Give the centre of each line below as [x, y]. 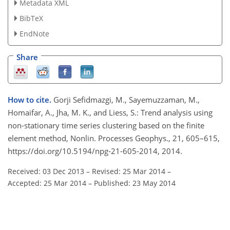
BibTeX [31, 18]
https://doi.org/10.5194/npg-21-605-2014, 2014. [95, 151]
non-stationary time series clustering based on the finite [106, 126]
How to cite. [31, 100]
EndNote [34, 33]
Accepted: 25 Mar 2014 [47, 183]
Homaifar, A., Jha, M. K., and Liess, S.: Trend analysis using [110, 113]
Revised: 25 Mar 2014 [129, 171]
